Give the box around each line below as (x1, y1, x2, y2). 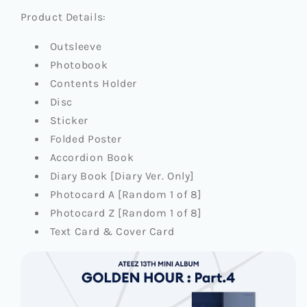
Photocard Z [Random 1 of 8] (49, 206, 201, 219)
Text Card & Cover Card (49, 225, 177, 238)
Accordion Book (49, 151, 134, 164)
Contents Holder (49, 77, 137, 90)
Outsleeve (49, 40, 102, 53)
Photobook (49, 58, 108, 71)
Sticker (49, 114, 88, 127)
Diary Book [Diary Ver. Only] (49, 169, 194, 182)
